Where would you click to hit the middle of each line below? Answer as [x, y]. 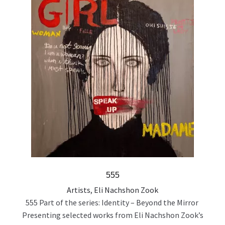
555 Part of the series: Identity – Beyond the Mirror [113, 203]
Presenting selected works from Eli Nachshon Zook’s [113, 215]
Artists [79, 190]
